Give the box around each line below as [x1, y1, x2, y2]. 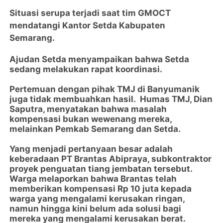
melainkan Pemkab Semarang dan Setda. [9, 124, 181, 134]
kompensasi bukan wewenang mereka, [9, 114, 172, 124]
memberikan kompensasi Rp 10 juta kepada [9, 184, 192, 194]
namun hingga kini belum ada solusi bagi [9, 204, 182, 214]
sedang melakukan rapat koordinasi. [9, 64, 167, 75]
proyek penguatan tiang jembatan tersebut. [9, 164, 195, 174]
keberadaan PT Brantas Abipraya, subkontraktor [9, 154, 212, 164]
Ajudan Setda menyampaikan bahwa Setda [9, 54, 190, 65]
